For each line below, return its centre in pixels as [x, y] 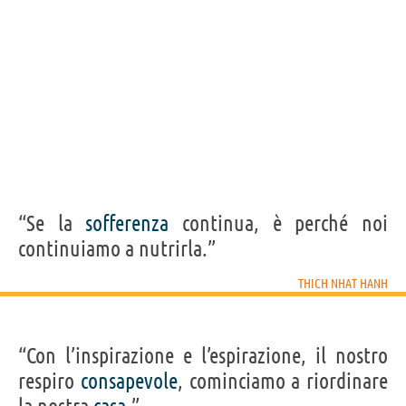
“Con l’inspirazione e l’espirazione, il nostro [203, 355]
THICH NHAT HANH [343, 283]
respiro [49, 381]
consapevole [129, 381]
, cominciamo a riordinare [282, 381]
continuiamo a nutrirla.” [117, 248]
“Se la [52, 223]
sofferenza [127, 223]
